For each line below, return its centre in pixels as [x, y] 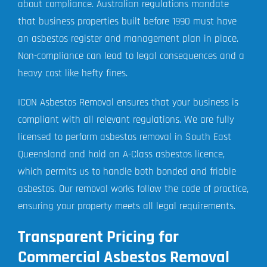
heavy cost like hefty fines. [72, 74]
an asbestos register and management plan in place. [128, 39]
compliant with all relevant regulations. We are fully [126, 120]
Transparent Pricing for [98, 237]
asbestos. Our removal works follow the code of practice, [133, 189]
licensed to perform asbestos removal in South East [124, 137]
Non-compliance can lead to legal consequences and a [131, 56]
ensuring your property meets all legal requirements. [126, 207]
